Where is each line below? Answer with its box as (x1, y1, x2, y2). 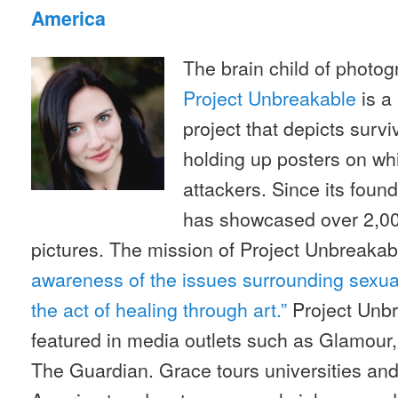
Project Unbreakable (183, 84, 357, 112)
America (31, 4, 106, 33)
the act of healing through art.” (31, 295, 292, 323)
